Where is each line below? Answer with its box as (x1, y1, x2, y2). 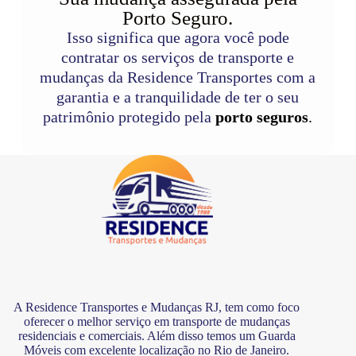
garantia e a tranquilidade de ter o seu (56, 87, 300, 106)
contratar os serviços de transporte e (61, 48, 295, 66)
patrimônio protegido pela (43, 107, 216, 126)
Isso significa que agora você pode (66, 28, 289, 46)
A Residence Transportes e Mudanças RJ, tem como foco (14, 300, 300, 315)
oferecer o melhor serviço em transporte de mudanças (23, 315, 290, 329)
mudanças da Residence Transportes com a (40, 68, 316, 86)
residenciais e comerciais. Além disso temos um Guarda (17, 329, 296, 343)
